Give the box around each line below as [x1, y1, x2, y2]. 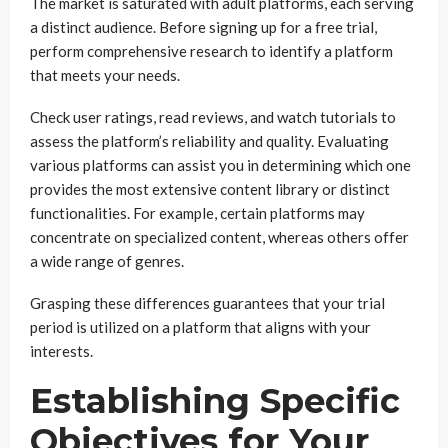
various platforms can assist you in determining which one [30, 156, 411, 174]
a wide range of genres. [30, 252, 187, 270]
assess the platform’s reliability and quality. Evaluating [30, 132, 389, 150]
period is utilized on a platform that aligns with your [30, 318, 371, 336]
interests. [30, 342, 93, 360]
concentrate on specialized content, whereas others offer [30, 228, 409, 246]
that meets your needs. [30, 66, 183, 84]
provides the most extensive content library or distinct [30, 180, 390, 198]
